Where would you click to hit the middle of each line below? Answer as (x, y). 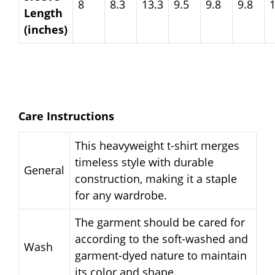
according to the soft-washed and (161, 238)
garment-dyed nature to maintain (161, 255)
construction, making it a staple (156, 178)
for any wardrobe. (121, 195)
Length (43, 13)
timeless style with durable (144, 162)
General (44, 170)
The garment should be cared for (160, 222)
